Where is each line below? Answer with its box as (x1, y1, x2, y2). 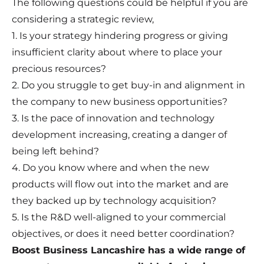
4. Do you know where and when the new (12, 162, 209, 174)
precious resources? (12, 63, 106, 75)
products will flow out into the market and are (12, 179, 229, 190)
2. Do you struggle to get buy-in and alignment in (12, 80, 245, 91)
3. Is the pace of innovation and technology (12, 113, 214, 124)
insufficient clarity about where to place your (12, 47, 222, 58)
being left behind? (12, 146, 99, 157)
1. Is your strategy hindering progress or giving (12, 30, 228, 42)
